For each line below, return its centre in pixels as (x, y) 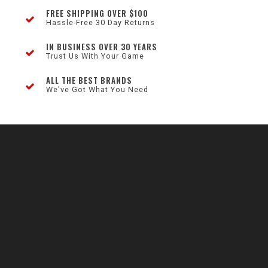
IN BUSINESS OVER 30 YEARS (102, 47)
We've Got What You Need (97, 89)
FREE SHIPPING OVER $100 (97, 13)
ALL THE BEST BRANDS (89, 80)
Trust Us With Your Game (95, 56)
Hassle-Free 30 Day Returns (100, 22)
